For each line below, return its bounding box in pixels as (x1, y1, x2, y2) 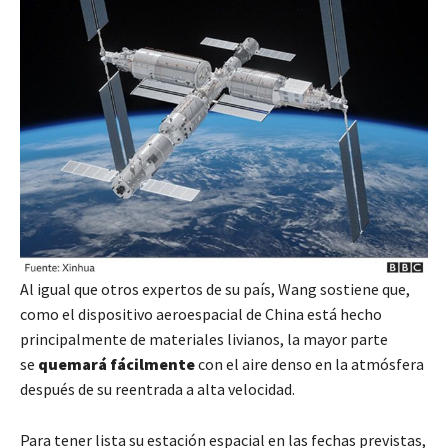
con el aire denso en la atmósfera (195, 353, 424, 374)
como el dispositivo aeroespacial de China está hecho (20, 303, 382, 324)
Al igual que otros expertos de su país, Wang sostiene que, (20, 278, 410, 299)
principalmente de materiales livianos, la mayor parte (20, 328, 388, 349)
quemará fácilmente (38, 353, 195, 374)
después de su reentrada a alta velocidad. (20, 378, 295, 399)
